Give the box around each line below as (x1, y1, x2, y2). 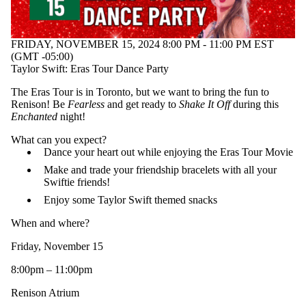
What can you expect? (11, 134, 107, 146)
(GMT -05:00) (11, 51, 73, 63)
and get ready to (105, 98, 179, 111)
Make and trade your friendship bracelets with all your (44, 164, 277, 176)
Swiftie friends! (44, 176, 110, 189)
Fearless (68, 98, 105, 111)
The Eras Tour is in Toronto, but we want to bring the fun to (11, 86, 269, 98)
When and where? (11, 217, 89, 229)
